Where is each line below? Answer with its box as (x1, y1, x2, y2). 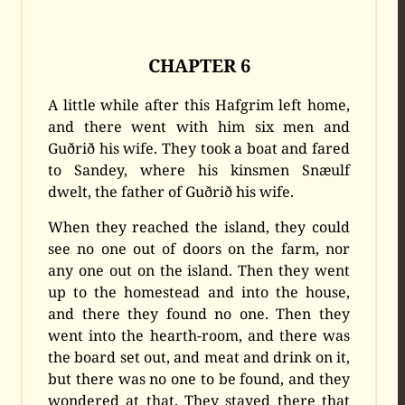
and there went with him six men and (48, 117, 350, 137)
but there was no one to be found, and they (48, 369, 350, 390)
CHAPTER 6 (147, 53, 250, 79)
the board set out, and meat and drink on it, (48, 347, 350, 368)
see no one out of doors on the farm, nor (48, 239, 350, 259)
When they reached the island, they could (48, 217, 350, 238)
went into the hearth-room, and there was (48, 325, 350, 346)
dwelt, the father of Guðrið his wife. (48, 182, 295, 202)
